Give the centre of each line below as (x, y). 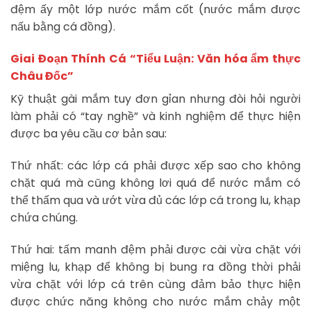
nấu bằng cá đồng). (63, 27)
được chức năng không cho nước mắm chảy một (155, 301)
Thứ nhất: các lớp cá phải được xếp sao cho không (155, 166)
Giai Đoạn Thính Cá (70, 59)
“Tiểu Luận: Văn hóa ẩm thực (215, 59)
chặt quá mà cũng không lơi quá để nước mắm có (155, 183)
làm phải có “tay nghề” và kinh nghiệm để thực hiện (155, 117)
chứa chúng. (44, 218)
